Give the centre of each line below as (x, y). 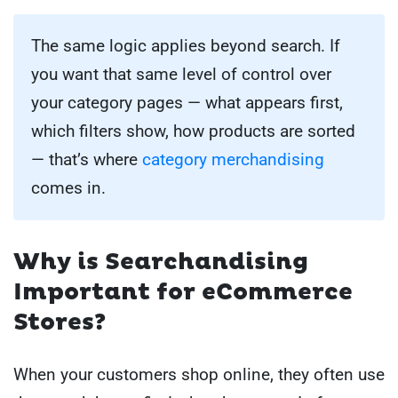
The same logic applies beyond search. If (186, 45)
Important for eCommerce (183, 292)
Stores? (60, 322)
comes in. (68, 187)
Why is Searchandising (161, 262)
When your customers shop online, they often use (199, 375)
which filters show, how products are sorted (193, 131)
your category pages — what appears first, (187, 102)
